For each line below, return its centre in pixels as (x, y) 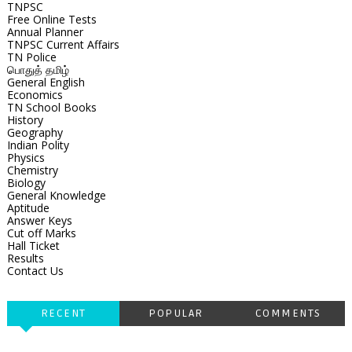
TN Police (31, 57)
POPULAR (176, 313)
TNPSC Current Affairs (63, 44)
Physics (26, 157)
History (25, 119)
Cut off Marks (41, 233)
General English (46, 82)
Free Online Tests (51, 19)
